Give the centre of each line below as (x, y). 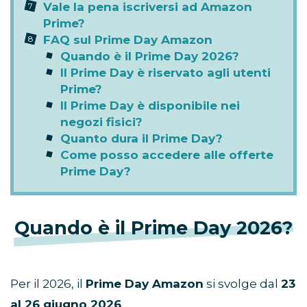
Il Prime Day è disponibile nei (150, 106)
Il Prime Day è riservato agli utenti (165, 73)
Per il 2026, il (48, 284)
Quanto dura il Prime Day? (142, 139)
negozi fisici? (101, 122)
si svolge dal (242, 284)
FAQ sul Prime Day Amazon (128, 40)
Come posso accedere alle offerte (167, 155)
